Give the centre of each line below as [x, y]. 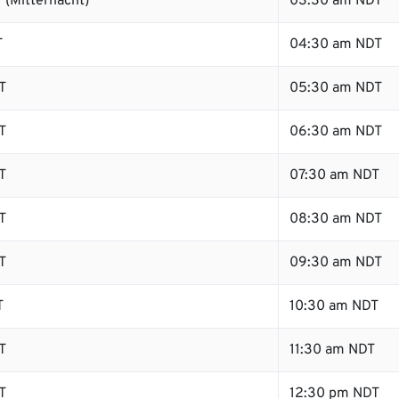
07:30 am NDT [334, 175]
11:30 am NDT [332, 350]
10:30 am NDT [334, 306]
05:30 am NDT [336, 88]
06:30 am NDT [336, 132]
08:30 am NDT [336, 219]
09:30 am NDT [336, 263]
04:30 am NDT [336, 45]
